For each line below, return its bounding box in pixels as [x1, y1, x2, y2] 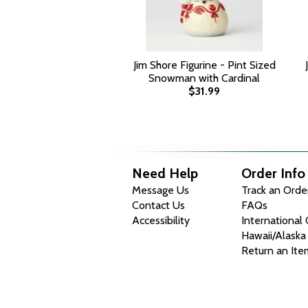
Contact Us [132, 199, 185, 212]
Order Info [241, 165, 306, 181]
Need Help [132, 165, 198, 181]
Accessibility [132, 214, 190, 227]
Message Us [132, 184, 189, 197]
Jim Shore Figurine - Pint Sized [133, 58, 276, 71]
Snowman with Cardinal [148, 71, 260, 85]
